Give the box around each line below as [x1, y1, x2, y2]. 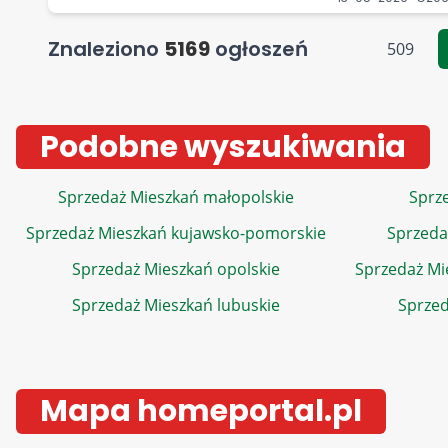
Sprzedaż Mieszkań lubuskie [71, 294, 280, 316]
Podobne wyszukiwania [40, 126, 406, 168]
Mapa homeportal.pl [40, 390, 362, 432]
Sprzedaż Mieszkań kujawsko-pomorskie [25, 222, 326, 244]
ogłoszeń [210, 35, 308, 63]
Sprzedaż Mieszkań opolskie [71, 258, 280, 280]
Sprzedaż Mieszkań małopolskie [57, 186, 294, 208]
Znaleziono [48, 35, 164, 63]
